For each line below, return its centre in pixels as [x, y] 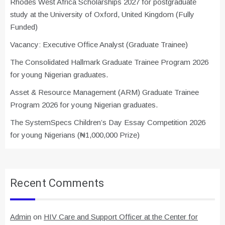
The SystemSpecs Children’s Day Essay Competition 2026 [108, 123]
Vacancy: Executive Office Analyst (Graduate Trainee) [99, 45]
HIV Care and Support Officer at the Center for [121, 217]
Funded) [24, 27]
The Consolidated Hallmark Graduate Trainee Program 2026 [109, 62]
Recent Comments [57, 184]
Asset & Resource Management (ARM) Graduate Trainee [104, 92]
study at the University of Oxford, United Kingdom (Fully [102, 15]
